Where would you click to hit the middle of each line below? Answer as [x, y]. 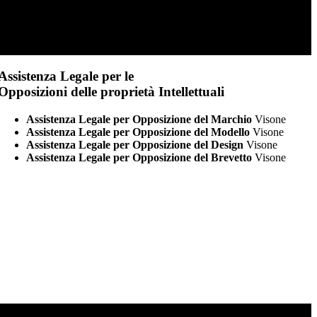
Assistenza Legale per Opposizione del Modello [138, 132]
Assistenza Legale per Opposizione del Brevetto [139, 157]
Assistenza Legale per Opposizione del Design [135, 144]
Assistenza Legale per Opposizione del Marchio [139, 119]
